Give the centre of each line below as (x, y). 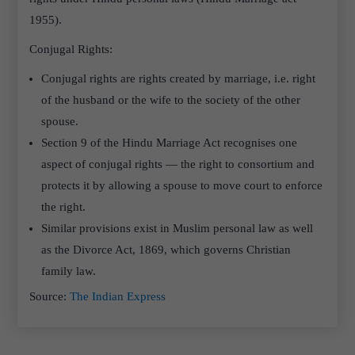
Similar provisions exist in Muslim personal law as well (177, 228)
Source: (50, 296)
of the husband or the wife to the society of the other (171, 100)
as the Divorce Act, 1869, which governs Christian (166, 250)
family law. (69, 271)
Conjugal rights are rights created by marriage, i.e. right (179, 78)
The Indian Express (118, 296)
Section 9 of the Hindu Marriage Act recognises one (170, 143)
